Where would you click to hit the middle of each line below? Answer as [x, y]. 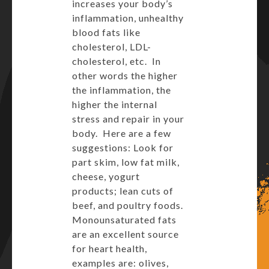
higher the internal [115, 104]
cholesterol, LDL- [112, 47]
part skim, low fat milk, [126, 162]
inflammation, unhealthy [128, 18]
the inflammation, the [122, 90]
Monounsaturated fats [124, 219]
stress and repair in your [128, 119]
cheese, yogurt [106, 176]
